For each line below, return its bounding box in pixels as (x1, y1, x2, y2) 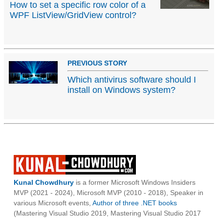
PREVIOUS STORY (67, 59, 127, 67)
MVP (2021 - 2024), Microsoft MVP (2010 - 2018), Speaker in (14, 188, 203, 197)
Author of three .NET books (92, 198, 177, 207)
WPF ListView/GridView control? (10, 10, 136, 20)
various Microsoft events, (14, 198, 92, 207)
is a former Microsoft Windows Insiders (74, 178, 196, 186)
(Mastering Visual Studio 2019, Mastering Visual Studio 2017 (14, 209, 201, 217)
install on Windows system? (67, 85, 175, 95)
